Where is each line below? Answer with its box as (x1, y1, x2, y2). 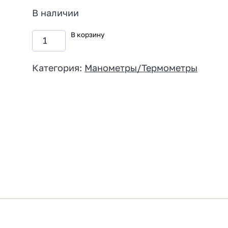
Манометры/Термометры (84, 62, 198, 73)
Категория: (32, 62, 85, 73)
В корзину (70, 30, 104, 39)
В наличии (32, 7, 79, 19)
